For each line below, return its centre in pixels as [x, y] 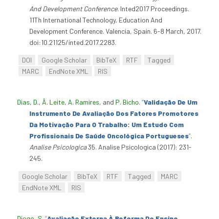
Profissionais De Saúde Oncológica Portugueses [109, 136]
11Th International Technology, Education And [96, 20]
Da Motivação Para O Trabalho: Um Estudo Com [107, 125]
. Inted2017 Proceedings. [153, 8]
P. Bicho [127, 102]
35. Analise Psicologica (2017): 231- [139, 147]
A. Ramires [84, 102]
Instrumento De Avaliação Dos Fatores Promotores [114, 113]
